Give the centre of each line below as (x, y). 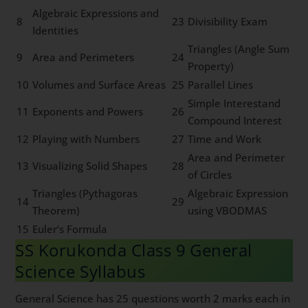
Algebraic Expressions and (96, 13)
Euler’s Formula (70, 229)
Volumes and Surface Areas (99, 85)
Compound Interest (235, 121)
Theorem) (56, 211)
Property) (211, 66)
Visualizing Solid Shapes (90, 166)
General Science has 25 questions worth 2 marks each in (153, 299)
